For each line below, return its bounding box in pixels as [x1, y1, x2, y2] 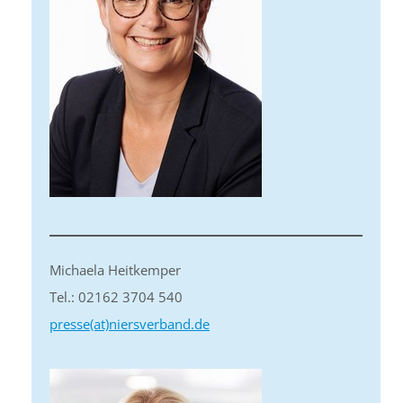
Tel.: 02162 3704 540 [49, 288, 183, 306]
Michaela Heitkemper [49, 261, 181, 279]
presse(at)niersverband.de [49, 315, 210, 333]
